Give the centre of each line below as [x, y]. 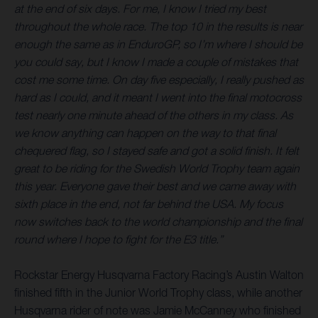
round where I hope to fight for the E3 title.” [119, 240]
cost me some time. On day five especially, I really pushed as [159, 80]
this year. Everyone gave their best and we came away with [155, 186]
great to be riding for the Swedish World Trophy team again [157, 169]
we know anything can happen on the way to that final [145, 133]
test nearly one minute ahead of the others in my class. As [154, 115]
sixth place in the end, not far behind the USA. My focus [149, 204]
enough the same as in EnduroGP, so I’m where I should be [158, 44]
